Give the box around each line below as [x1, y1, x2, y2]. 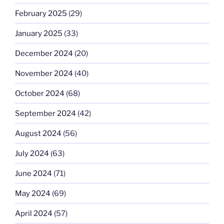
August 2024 [15, 128, 61, 138]
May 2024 [15, 188, 50, 198]
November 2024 [15, 68, 73, 78]
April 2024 [15, 208, 52, 218]
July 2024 [15, 148, 49, 158]
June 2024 [15, 168, 52, 178]
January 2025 [15, 28, 62, 38]
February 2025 [15, 8, 67, 18]
